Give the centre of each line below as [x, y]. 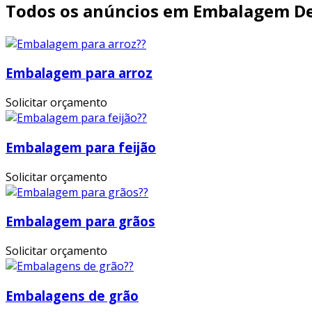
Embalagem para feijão [81, 147]
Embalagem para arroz [79, 73]
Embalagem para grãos [80, 221]
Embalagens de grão [72, 295]
